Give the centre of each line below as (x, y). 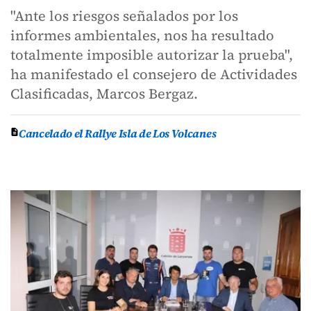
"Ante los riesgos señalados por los (124, 16)
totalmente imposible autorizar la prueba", (152, 55)
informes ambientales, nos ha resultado (142, 35)
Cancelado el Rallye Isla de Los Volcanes (118, 133)
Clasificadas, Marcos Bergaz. (104, 94)
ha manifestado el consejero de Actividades (154, 74)
